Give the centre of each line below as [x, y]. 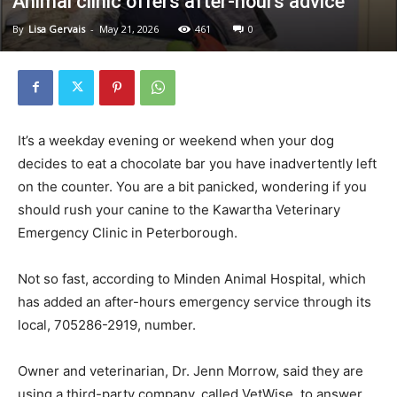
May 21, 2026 [129, 28]
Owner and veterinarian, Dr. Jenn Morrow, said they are [191, 370]
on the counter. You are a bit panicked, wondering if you [192, 186]
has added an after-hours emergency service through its [195, 301]
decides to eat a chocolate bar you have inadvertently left [197, 163]
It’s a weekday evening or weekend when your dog [176, 140]
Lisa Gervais [57, 28]
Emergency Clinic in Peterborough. [128, 232]
